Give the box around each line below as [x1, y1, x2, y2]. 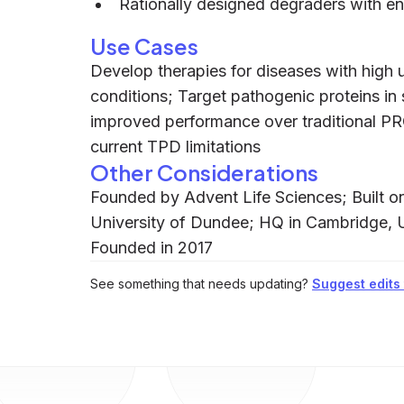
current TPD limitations [90, 137, 261, 156]
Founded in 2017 [90, 238, 213, 257]
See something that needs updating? [90, 276, 308, 291]
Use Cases [90, 32, 198, 60]
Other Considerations [90, 159, 318, 186]
